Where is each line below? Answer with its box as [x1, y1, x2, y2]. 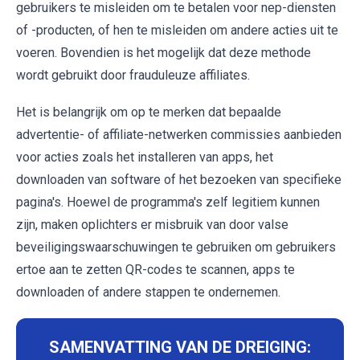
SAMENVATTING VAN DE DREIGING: [49, 337, 311, 358]
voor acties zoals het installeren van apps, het [16, 149, 273, 166]
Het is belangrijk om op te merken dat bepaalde [16, 104, 281, 121]
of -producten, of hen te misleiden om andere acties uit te [16, 22, 338, 39]
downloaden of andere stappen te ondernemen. [16, 284, 280, 301]
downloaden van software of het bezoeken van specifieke [16, 172, 342, 188]
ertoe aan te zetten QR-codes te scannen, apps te [16, 262, 295, 278]
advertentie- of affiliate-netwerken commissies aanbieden [16, 127, 342, 143]
